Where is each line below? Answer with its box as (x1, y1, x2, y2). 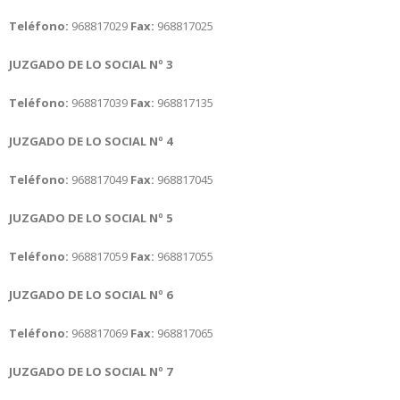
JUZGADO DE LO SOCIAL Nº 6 (9, 286, 172, 303)
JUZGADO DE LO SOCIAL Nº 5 (9, 209, 172, 226)
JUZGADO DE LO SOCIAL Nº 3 (9, 55, 172, 72)
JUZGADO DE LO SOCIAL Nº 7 (9, 362, 172, 379)
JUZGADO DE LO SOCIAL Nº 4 (9, 132, 172, 149)
